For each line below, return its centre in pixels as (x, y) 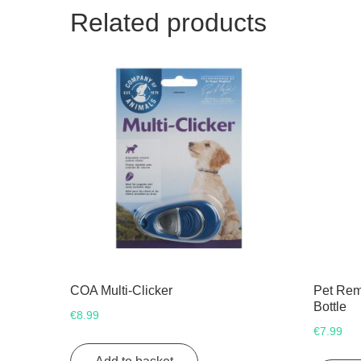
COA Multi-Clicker (121, 290)
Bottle (330, 306)
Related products (168, 22)
